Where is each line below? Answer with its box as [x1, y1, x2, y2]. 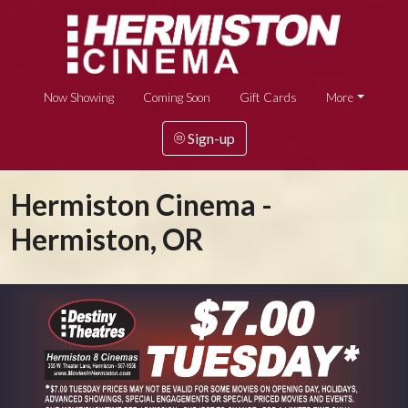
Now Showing [44, 89, 115, 105]
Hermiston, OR [11, 220, 204, 257]
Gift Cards [240, 89, 298, 105]
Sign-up [184, 128, 235, 147]
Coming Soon [143, 89, 211, 105]
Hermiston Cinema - [11, 186, 272, 222]
